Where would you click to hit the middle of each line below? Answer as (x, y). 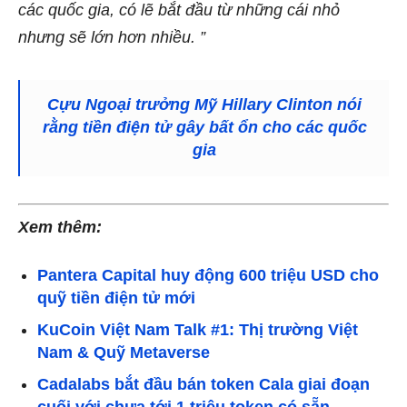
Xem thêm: (60, 227)
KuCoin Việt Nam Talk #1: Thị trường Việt (198, 329)
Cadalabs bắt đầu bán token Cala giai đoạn (203, 384)
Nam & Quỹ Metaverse (124, 352)
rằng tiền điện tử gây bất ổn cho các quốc (204, 127)
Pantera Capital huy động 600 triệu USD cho (208, 275)
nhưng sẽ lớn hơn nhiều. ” (112, 37)
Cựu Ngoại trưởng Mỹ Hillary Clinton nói (204, 104)
